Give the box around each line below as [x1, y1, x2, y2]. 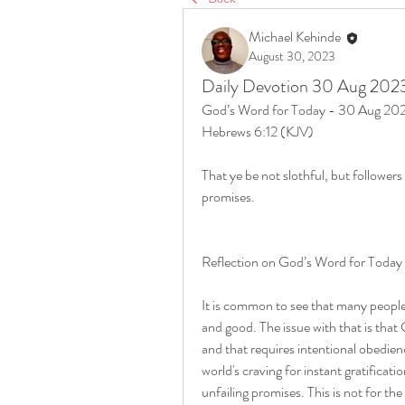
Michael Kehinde [249, 26, 344, 47]
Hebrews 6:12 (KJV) [202, 121, 314, 142]
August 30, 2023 [249, 46, 335, 65]
